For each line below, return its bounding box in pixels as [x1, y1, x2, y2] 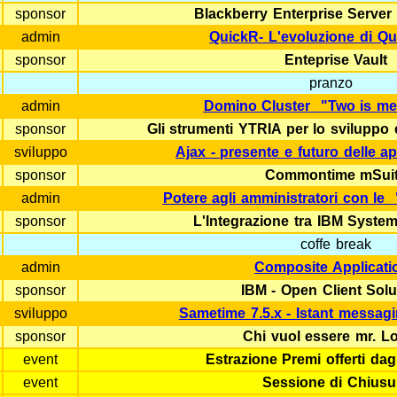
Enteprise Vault [284, 52, 388, 67]
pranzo [308, 75, 358, 90]
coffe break [300, 237, 371, 252]
